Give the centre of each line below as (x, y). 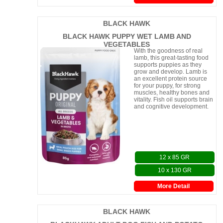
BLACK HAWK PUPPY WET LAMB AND (127, 36)
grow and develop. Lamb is (170, 72)
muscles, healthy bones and (171, 93)
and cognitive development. (171, 107)
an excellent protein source (170, 79)
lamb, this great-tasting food (171, 58)
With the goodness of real (168, 51)
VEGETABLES (127, 44)
